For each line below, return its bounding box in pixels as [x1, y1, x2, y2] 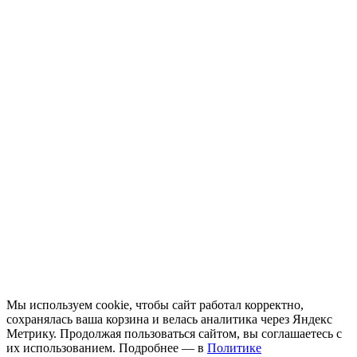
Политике [207, 340, 261, 355]
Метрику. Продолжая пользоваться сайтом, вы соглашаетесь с [6, 326, 342, 340]
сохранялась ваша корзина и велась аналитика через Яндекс [6, 312, 332, 326]
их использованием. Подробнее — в [6, 340, 207, 355]
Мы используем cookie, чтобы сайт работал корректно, [6, 297, 304, 312]
